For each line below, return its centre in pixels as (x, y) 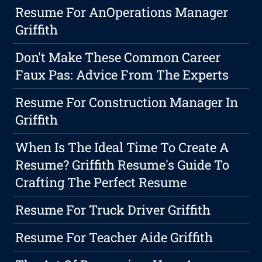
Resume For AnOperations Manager (122, 12)
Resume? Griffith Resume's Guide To (123, 165)
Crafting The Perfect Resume (101, 182)
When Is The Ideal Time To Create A (122, 147)
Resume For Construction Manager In (127, 102)
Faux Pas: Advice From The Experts (122, 75)
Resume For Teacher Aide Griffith (114, 237)
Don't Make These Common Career (118, 57)
